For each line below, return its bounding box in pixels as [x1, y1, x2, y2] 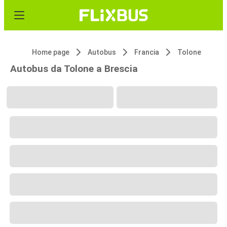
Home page [32, 48, 69, 56]
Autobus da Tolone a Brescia [10, 63, 138, 74]
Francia [134, 48, 159, 56]
